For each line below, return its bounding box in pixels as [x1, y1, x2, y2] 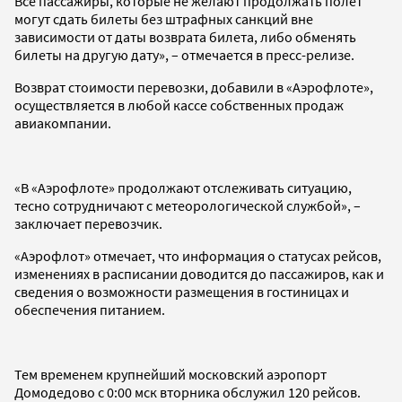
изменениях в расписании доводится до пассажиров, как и [14, 264, 384, 283]
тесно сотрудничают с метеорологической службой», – [14, 196, 361, 214]
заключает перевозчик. [14, 214, 162, 232]
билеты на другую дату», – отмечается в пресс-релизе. [14, 45, 354, 64]
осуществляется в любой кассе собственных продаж [14, 95, 344, 114]
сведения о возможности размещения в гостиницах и [14, 282, 349, 301]
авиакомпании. [14, 113, 111, 132]
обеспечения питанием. [14, 300, 165, 319]
